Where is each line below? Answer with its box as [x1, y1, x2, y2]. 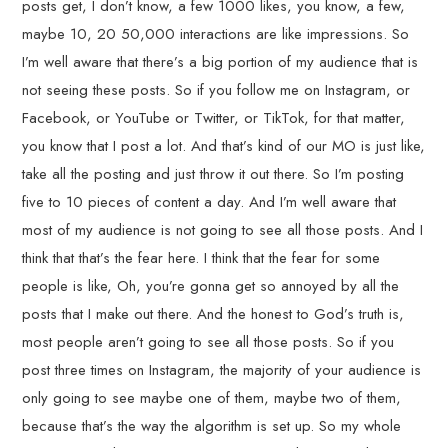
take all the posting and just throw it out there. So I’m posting [22, 163, 405, 185]
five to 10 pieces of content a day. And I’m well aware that [22, 191, 397, 213]
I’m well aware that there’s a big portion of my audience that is [22, 51, 419, 73]
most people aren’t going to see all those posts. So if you [22, 331, 395, 353]
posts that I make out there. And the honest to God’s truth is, [22, 303, 405, 325]
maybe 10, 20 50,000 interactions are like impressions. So [22, 23, 410, 45]
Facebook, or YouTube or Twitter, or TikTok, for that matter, [22, 107, 406, 129]
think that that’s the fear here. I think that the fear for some [22, 247, 381, 269]
